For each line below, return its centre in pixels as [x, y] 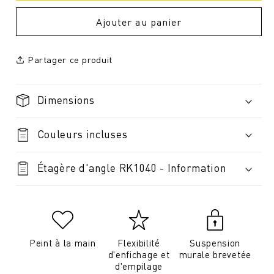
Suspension [215, 243]
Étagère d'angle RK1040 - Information [131, 168]
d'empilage [139, 266]
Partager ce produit [70, 60]
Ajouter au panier [139, 21]
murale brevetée [215, 255]
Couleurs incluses [82, 134]
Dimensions [66, 100]
